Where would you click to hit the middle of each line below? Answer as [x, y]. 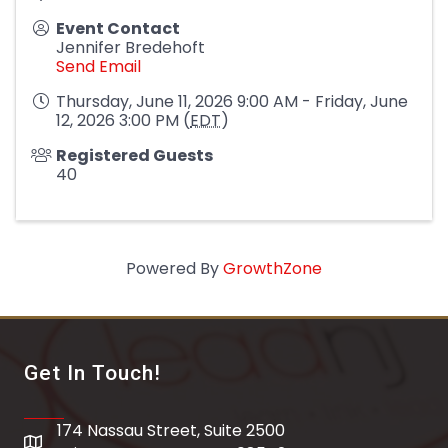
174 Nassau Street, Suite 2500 [171, 430]
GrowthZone [272, 268]
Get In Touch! [92, 373]
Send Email [98, 66]
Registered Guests [134, 155]
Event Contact [118, 28]
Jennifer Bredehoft [130, 47]
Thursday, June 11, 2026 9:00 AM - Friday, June [232, 101]
